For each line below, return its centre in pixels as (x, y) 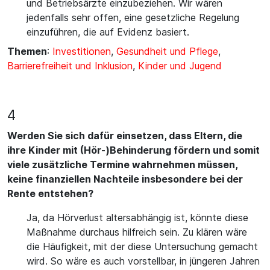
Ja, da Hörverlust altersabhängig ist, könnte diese (137, 218)
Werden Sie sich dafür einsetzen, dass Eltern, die (125, 136)
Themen (27, 51)
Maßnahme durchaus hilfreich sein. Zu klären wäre (137, 232)
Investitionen (82, 51)
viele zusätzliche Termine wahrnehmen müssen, (122, 165)
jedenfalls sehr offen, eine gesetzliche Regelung (133, 17)
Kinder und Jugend (180, 66)
